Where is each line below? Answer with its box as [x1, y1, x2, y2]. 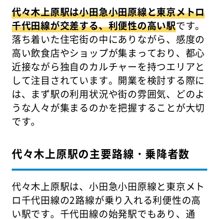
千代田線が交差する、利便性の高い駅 [11, 19, 176, 33]
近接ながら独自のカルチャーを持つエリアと [11, 60, 205, 74]
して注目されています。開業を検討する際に [11, 73, 205, 88]
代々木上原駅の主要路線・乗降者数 [11, 145, 190, 161]
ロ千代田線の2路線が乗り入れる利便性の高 [11, 193, 201, 207]
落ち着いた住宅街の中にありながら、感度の [11, 32, 205, 46]
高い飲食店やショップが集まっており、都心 [11, 46, 205, 60]
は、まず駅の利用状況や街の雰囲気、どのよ [11, 87, 205, 101]
